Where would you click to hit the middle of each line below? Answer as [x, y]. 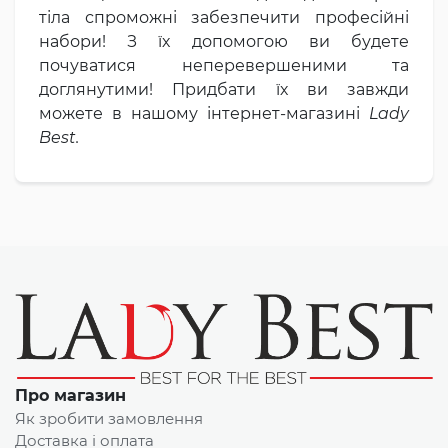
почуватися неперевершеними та [224, 65]
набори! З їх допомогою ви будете [224, 41]
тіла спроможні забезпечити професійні [224, 17]
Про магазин [70, 396]
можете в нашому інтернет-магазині [204, 113]
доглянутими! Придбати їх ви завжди [224, 89]
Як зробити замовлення [109, 419]
